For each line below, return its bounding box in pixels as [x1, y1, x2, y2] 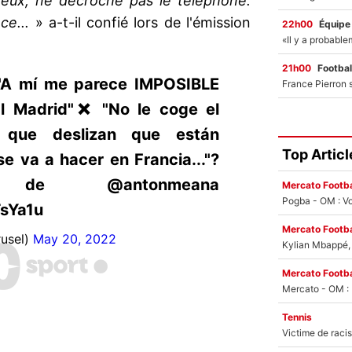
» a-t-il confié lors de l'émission [35, 14, 251, 31]
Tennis [282, 311, 312, 323]
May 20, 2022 [33, 231, 116, 247]
